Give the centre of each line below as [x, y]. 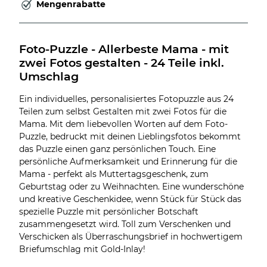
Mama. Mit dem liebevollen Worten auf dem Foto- [123, 124]
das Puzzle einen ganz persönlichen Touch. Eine [117, 149]
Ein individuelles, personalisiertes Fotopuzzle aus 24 [126, 99]
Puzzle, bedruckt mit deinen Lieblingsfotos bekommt [130, 136]
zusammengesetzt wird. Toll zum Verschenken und [125, 224]
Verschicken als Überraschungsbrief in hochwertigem [131, 236]
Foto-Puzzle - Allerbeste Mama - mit [125, 49]
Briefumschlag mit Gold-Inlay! [82, 249]
